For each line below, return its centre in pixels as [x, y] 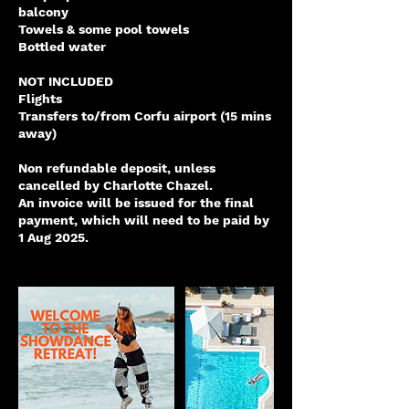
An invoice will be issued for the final [136, 203]
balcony [43, 12]
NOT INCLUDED [66, 81]
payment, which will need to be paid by [144, 220]
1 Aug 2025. [53, 237]
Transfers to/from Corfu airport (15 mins [145, 116]
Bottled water [62, 47]
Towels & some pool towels [104, 29]
